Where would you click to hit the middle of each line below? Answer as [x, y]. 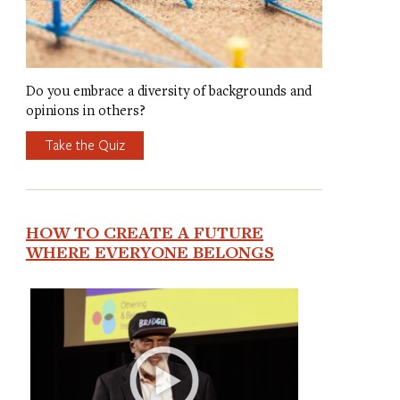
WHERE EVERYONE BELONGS [150, 252]
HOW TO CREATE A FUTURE [144, 233]
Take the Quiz [84, 145]
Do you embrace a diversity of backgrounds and [168, 91]
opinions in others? [85, 110]
